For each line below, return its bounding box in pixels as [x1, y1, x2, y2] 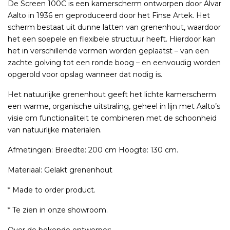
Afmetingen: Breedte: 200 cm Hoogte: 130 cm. [8, 145, 178, 155]
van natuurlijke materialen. [8, 125, 102, 135]
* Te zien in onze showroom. [8, 205, 108, 215]
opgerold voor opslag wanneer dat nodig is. [8, 70, 162, 80]
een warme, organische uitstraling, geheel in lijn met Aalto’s [8, 102, 220, 111]
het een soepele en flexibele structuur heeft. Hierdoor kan [8, 34, 216, 44]
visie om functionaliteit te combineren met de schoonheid [8, 113, 217, 123]
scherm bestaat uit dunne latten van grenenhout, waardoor [8, 23, 221, 32]
